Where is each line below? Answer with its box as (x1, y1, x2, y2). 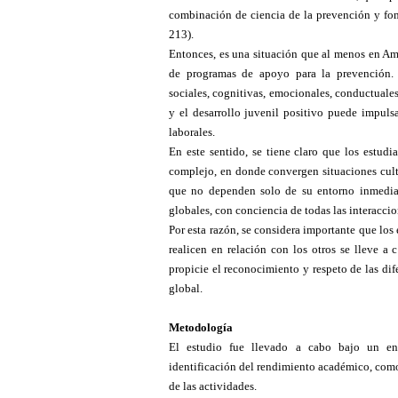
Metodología (169, 320, 233, 334)
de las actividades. (169, 378, 257, 393)
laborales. (169, 124, 215, 139)
